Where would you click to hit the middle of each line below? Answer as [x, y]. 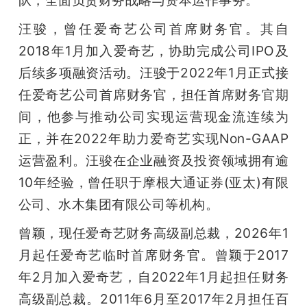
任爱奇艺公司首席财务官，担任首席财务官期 [153, 95]
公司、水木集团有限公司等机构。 [119, 205]
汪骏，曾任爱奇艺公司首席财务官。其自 [153, 29]
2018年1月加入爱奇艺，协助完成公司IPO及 [153, 51]
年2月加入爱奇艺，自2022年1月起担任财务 [153, 277]
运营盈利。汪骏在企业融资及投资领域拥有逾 [153, 161]
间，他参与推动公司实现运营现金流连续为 [153, 117]
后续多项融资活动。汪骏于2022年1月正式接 [153, 73]
